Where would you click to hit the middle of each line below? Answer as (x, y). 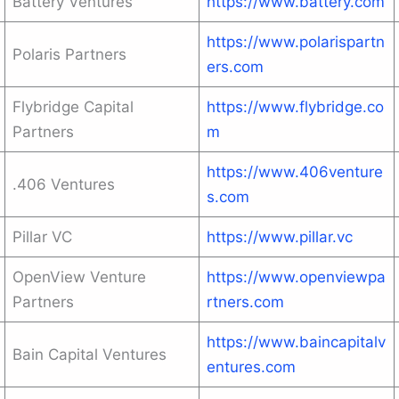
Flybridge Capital (73, 107)
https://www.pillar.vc (280, 237)
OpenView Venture (79, 277)
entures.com (251, 367)
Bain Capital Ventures (90, 354)
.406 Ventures (64, 184)
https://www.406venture (295, 172)
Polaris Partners (69, 54)
